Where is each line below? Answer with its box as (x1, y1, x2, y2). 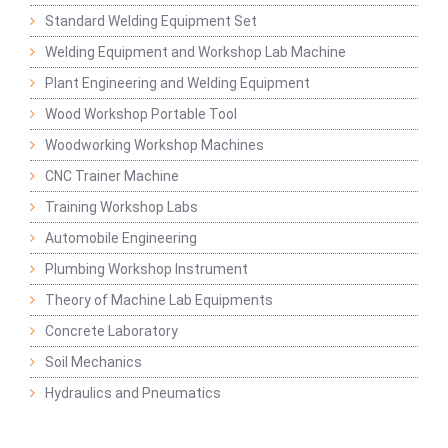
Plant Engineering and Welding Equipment (45, 75, 310, 91)
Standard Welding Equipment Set (45, 13, 257, 29)
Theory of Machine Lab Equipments (45, 292, 273, 308)
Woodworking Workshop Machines (45, 137, 264, 153)
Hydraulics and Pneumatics (45, 385, 221, 401)
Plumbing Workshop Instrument (45, 261, 248, 277)
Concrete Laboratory (45, 323, 178, 339)
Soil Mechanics (45, 354, 142, 370)
